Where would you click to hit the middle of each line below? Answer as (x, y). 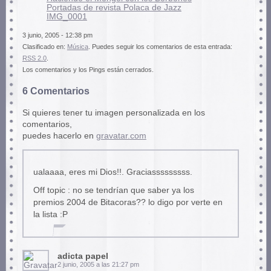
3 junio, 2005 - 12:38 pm (57, 35)
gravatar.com (121, 135)
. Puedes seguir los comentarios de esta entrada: (160, 47)
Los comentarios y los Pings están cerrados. (88, 70)
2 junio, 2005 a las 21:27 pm (98, 265)
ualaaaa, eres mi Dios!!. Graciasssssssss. (113, 172)
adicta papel (83, 256)
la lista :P (50, 215)
